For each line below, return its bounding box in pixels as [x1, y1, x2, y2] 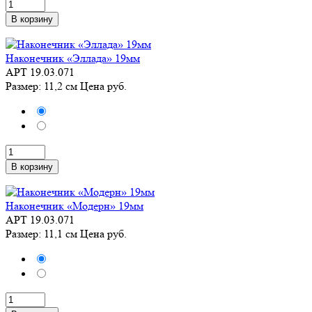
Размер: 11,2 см [6, 79, 80, 93]
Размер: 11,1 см [6, 227, 80, 240]
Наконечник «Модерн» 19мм [6, 199, 143, 212]
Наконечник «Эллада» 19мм [6, 52, 140, 65]
